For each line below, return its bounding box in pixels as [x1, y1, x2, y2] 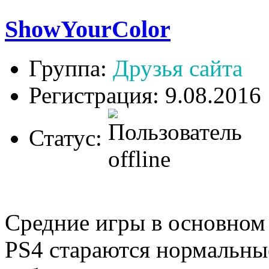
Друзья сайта [113, 55, 243, 81]
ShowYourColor [5, 15, 171, 43]
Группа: [29, 55, 113, 81]
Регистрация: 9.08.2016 [29, 82, 261, 108]
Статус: [29, 124, 108, 151]
